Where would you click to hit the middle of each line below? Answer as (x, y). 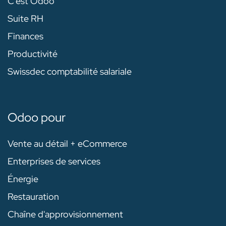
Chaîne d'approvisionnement (65, 214)
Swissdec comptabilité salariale (70, 72)
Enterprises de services (54, 161)
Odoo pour (37, 118)
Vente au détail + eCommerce (67, 144)
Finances (25, 36)
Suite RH (25, 19)
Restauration (33, 197)
